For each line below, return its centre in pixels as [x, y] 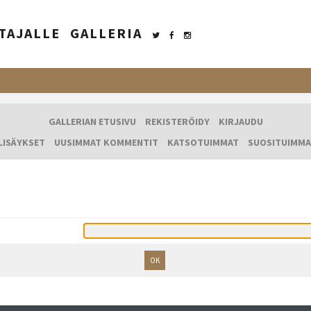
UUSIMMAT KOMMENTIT [106, 143]
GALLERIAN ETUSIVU [92, 122]
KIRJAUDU [241, 122]
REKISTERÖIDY [177, 122]
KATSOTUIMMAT [203, 143]
